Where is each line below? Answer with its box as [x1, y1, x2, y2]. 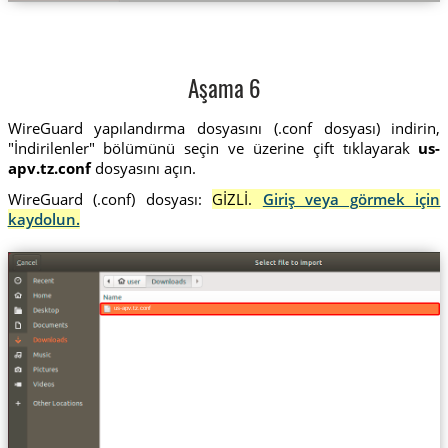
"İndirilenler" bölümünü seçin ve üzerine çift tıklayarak [7, 137, 419, 158]
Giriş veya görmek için [262, 188, 441, 209]
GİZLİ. [212, 188, 263, 209]
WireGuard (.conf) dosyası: [7, 188, 202, 209]
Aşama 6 [188, 80, 260, 104]
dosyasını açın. [90, 157, 196, 178]
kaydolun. [7, 208, 80, 229]
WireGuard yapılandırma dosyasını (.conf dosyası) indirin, [7, 117, 441, 138]
